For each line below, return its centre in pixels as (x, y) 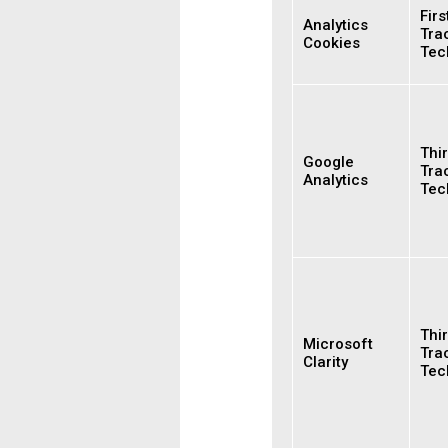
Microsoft (338, 344)
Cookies (331, 43)
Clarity (325, 362)
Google (328, 162)
